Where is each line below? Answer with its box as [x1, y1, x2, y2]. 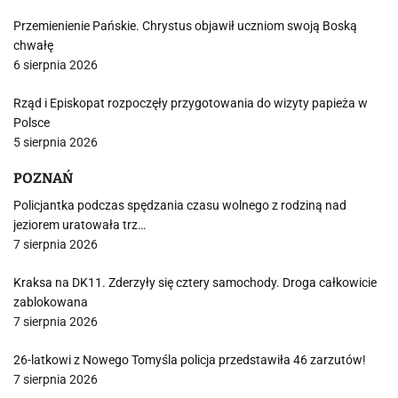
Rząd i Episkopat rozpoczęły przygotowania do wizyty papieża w [13, 96, 368, 110]
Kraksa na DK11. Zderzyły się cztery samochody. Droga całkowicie [13, 275, 377, 290]
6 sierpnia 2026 [13, 58, 98, 72]
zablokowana [13, 295, 88, 309]
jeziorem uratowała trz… [13, 218, 146, 232]
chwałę [13, 38, 53, 52]
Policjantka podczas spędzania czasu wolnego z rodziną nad [13, 198, 346, 212]
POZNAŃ [13, 170, 73, 187]
